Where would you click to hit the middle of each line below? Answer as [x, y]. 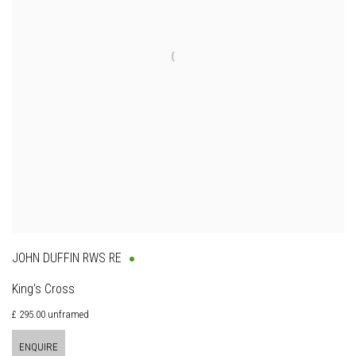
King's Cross [43, 289]
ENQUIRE [39, 347]
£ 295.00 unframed [50, 315]
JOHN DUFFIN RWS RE [67, 259]
